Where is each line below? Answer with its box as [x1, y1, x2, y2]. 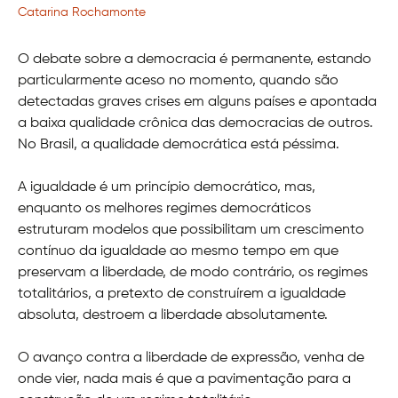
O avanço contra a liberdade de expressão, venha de [18, 350, 364, 365]
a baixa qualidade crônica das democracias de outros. [18, 115, 373, 131]
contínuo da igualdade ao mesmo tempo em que [18, 243, 338, 259]
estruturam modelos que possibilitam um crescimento [18, 222, 364, 237]
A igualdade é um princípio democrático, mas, [18, 179, 315, 195]
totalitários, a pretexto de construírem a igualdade [18, 286, 346, 301]
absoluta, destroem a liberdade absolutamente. [18, 307, 328, 322]
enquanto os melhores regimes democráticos [18, 201, 311, 216]
